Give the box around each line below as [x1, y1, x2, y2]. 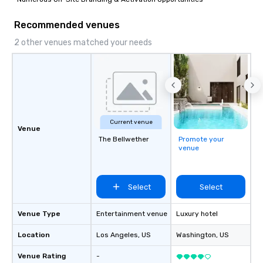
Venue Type [18, 210, 60, 218]
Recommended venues [14, 19, 120, 31]
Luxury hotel [176, 210, 218, 218]
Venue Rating [18, 252, 66, 260]
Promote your [178, 135, 224, 143]
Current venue [109, 119, 153, 126]
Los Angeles [96, 231, 138, 239]
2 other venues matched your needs [14, 38, 152, 48]
